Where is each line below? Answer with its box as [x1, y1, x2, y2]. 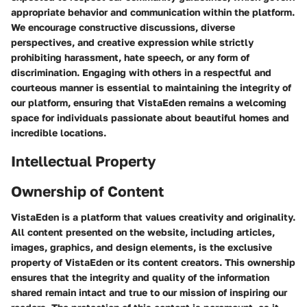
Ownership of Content [11, 182, 164, 200]
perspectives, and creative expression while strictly [11, 36, 254, 48]
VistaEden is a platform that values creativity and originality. [11, 211, 295, 223]
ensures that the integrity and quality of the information [11, 271, 269, 283]
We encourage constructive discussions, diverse [11, 21, 235, 33]
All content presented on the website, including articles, [11, 226, 275, 238]
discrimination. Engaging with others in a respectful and [11, 66, 271, 78]
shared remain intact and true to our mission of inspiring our [11, 286, 287, 298]
